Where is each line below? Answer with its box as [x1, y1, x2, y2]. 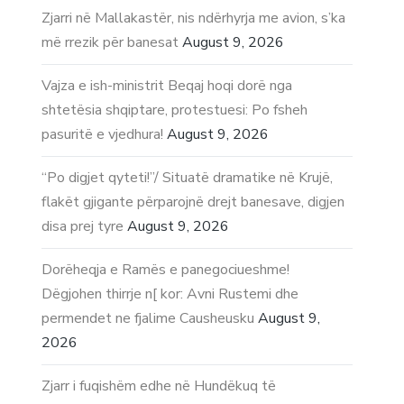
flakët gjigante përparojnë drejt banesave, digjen [41, 191, 345, 212]
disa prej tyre [41, 216, 124, 236]
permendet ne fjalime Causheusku [41, 308, 255, 328]
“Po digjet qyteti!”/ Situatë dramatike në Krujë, [41, 167, 334, 188]
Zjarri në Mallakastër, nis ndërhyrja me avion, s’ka [41, 7, 346, 28]
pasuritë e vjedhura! [41, 124, 164, 144]
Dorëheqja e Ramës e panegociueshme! [41, 259, 290, 280]
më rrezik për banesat [41, 32, 179, 52]
